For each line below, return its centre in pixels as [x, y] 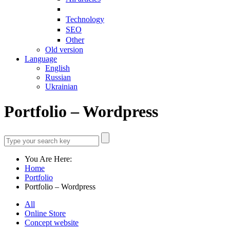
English [57, 68]
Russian [58, 77]
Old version [64, 50]
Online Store [45, 213]
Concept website [52, 222]
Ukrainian [61, 87]
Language [41, 59]
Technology [85, 19]
